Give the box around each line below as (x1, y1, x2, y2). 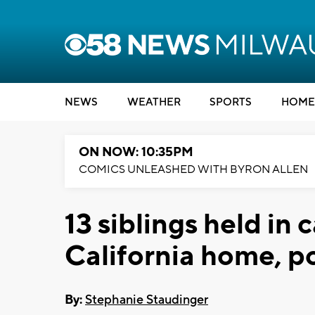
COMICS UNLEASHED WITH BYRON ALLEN (79, 162, 308, 176)
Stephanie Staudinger (85, 291, 208, 308)
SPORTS (210, 96, 252, 109)
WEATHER (127, 96, 181, 109)
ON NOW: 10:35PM (79, 144, 193, 160)
